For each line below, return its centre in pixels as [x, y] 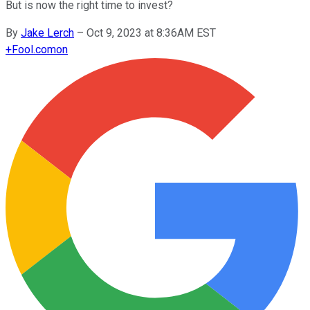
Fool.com [34, 49]
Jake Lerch [47, 33]
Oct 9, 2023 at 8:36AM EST [151, 33]
